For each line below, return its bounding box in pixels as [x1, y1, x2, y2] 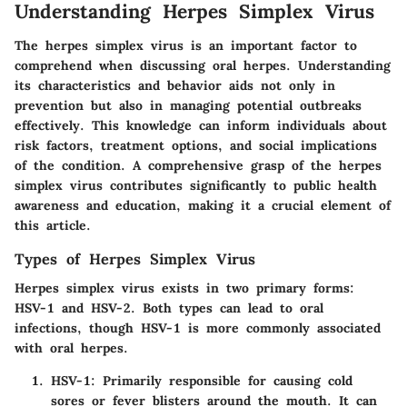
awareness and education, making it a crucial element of [15, 197, 391, 213]
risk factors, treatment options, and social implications [15, 137, 377, 154]
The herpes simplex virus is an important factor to [15, 37, 357, 54]
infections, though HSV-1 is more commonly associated [15, 320, 381, 337]
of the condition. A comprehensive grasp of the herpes [15, 157, 382, 174]
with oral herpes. [15, 340, 128, 357]
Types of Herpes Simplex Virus [15, 250, 255, 268]
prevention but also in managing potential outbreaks [15, 97, 362, 114]
